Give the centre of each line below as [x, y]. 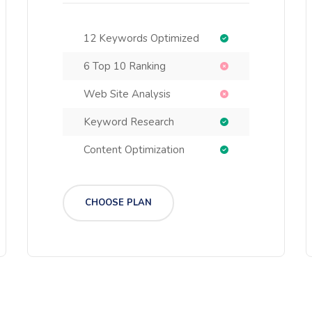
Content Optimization [134, 150]
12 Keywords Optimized [141, 38]
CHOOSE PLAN [118, 203]
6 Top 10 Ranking [125, 66]
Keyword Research [129, 122]
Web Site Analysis [127, 94]
